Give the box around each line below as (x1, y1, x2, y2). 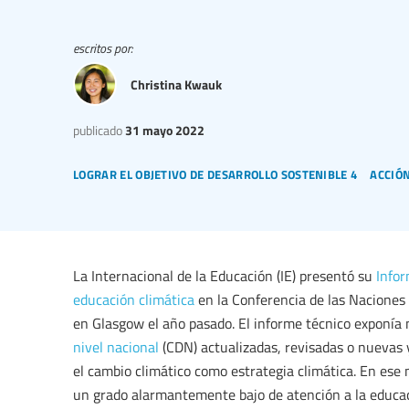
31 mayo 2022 (122, 121, 204, 140)
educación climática (73, 289, 194, 310)
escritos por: (73, 39, 132, 58)
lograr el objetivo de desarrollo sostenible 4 (73, 160, 358, 185)
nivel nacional (73, 337, 159, 358)
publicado (73, 121, 122, 140)
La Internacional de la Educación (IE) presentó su (73, 266, 376, 287)
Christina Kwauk (131, 74, 222, 93)
